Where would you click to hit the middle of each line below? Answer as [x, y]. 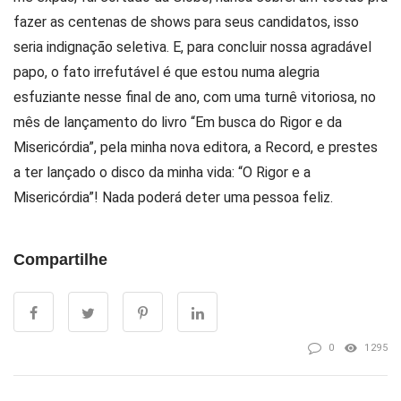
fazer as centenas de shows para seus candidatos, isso [186, 21]
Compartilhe [60, 259]
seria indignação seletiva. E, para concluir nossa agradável [192, 47]
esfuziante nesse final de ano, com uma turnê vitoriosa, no [195, 97]
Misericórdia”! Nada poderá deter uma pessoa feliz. [173, 197]
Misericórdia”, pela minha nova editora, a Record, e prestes [196, 147]
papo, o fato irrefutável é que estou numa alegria [166, 72]
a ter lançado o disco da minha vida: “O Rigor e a [162, 172]
